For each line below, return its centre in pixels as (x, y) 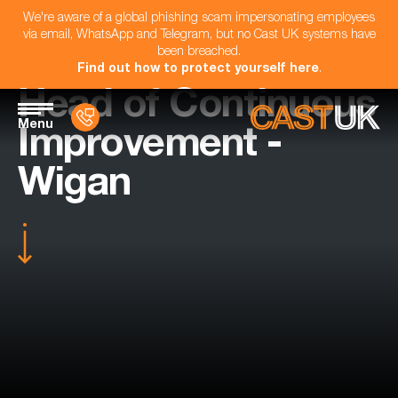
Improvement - (150, 147)
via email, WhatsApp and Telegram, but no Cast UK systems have (199, 36)
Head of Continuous (196, 108)
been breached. (199, 52)
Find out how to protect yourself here (198, 69)
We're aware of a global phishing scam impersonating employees (199, 19)
